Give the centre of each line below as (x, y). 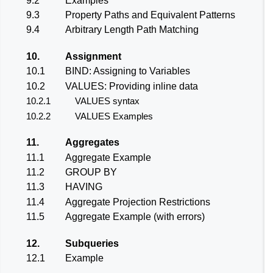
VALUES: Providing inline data (132, 86)
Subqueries (92, 243)
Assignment (93, 57)
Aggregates (92, 143)
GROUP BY (91, 172)
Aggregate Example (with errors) (135, 217)
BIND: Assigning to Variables (128, 71)
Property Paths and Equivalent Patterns (150, 15)
